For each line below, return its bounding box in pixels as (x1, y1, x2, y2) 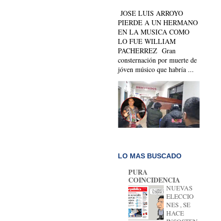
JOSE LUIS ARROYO (118, 8, 185, 18)
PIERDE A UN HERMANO (118, 18, 198, 28)
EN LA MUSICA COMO (118, 27, 189, 37)
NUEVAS (166, 184, 192, 193)
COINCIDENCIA (128, 175, 180, 185)
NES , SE (166, 200, 190, 210)
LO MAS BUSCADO (118, 152, 182, 160)
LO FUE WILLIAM (118, 37, 176, 46)
